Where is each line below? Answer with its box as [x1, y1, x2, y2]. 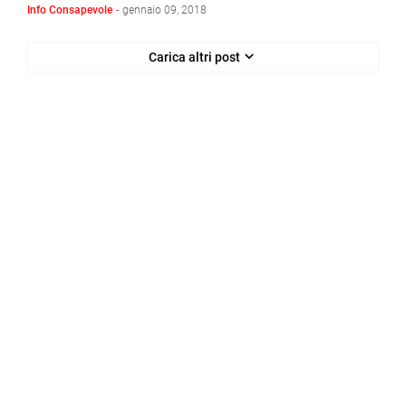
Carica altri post [148, 49, 240, 64]
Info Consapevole [27, 4, 112, 16]
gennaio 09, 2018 [122, 4, 207, 16]
